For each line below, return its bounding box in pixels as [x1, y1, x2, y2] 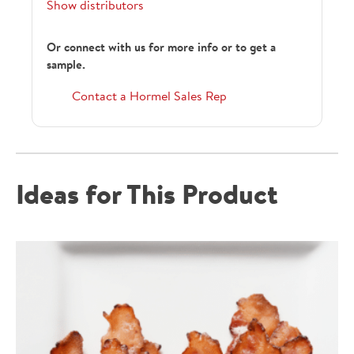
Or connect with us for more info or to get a [47, 43, 276, 55]
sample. [47, 60, 85, 73]
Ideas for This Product [16, 183, 278, 212]
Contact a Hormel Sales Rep [72, 91, 227, 104]
